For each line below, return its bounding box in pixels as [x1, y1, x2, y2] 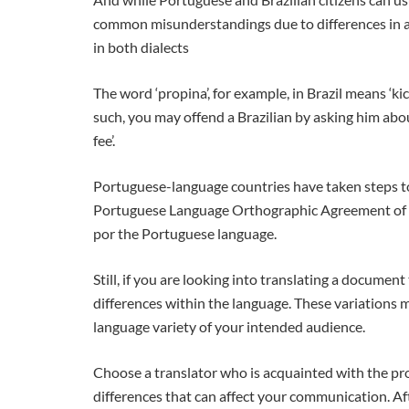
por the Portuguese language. [93, 224, 277, 242]
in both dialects [93, 37, 189, 56]
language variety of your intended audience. [93, 317, 365, 335]
